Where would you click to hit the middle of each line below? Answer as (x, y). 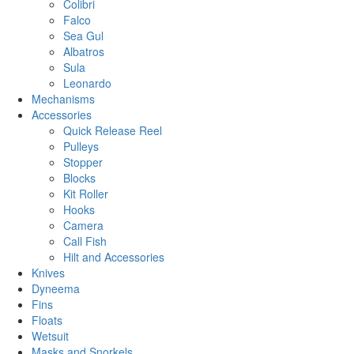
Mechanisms (63, 99)
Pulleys (81, 147)
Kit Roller (86, 194)
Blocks (79, 178)
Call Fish (85, 241)
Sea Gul (83, 36)
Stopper (83, 162)
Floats (47, 320)
